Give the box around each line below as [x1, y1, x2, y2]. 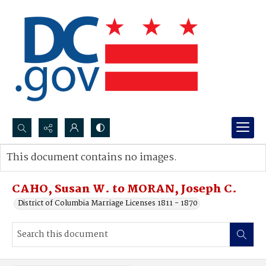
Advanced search [18, 163, 80, 176]
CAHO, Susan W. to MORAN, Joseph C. [12, 180, 237, 198]
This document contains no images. [7, 150, 177, 166]
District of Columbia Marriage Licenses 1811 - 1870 [18, 197, 198, 210]
